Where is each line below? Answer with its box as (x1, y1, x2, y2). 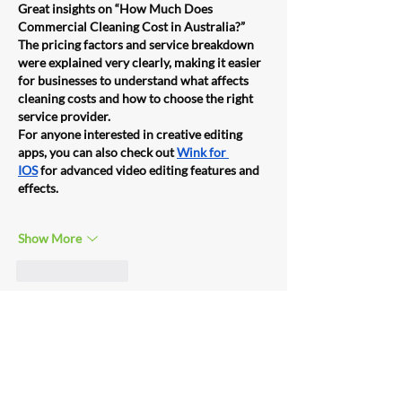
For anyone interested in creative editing (18, 126, 245, 142)
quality (18, 374, 59, 390)
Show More (18, 231, 82, 247)
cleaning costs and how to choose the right (18, 90, 256, 106)
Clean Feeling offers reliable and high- (18, 356, 229, 372)
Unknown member (57, 313, 145, 328)
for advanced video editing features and (38, 162, 262, 178)
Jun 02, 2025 (57, 327, 118, 341)
